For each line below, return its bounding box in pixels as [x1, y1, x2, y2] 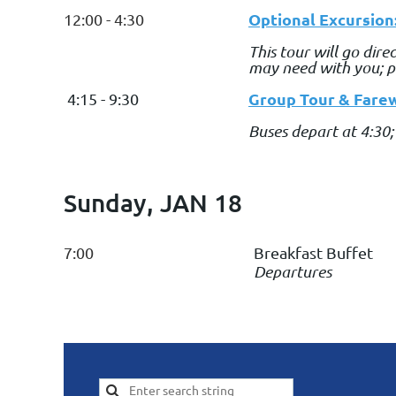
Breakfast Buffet [254, 243, 373, 263]
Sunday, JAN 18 [64, 187, 242, 217]
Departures [254, 262, 331, 282]
